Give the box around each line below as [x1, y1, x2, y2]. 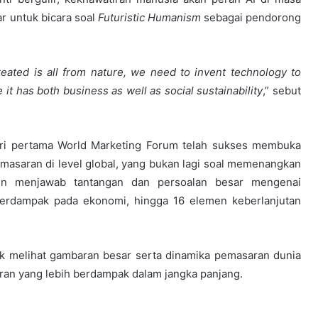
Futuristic [97, 11, 145, 25]
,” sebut [263, 84, 301, 98]
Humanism [147, 11, 201, 25]
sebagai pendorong [200, 11, 302, 25]
